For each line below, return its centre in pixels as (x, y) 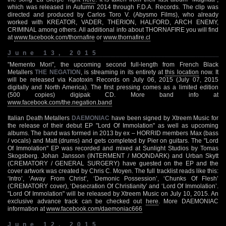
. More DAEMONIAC (188, 201)
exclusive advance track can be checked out (77, 201)
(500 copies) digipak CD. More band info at (113, 95)
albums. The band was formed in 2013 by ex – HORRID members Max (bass (113, 133)
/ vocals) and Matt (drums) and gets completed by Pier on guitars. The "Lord (113, 140)
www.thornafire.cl (127, 37)
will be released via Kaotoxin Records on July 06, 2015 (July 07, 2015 (113, 79)
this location (182, 72)
